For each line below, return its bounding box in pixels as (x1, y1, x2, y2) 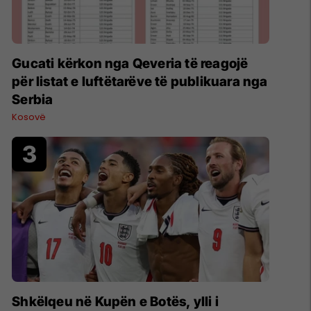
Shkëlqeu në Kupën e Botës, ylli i (12, 293, 219, 310)
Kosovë (12, 110, 47, 124)
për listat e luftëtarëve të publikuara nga (12, 74, 268, 90)
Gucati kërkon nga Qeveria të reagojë (12, 56, 249, 72)
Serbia (12, 92, 53, 108)
